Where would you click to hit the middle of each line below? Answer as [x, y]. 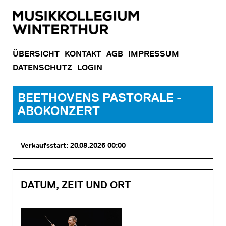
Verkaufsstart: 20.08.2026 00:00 [73, 146]
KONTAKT [83, 54]
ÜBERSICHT [36, 54]
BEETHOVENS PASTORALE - [100, 98]
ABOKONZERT [59, 111]
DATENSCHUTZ [42, 67]
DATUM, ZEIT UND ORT [76, 185]
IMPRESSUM [154, 54]
